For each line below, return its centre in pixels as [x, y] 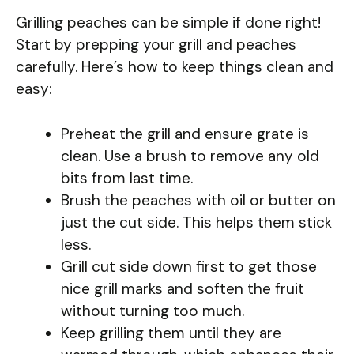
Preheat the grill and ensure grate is [185, 134]
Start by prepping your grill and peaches [156, 45]
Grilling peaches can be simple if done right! [168, 23]
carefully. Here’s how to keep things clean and [175, 67]
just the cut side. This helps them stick [196, 222]
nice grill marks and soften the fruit [183, 288]
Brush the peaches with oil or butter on [198, 200]
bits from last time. [127, 178]
